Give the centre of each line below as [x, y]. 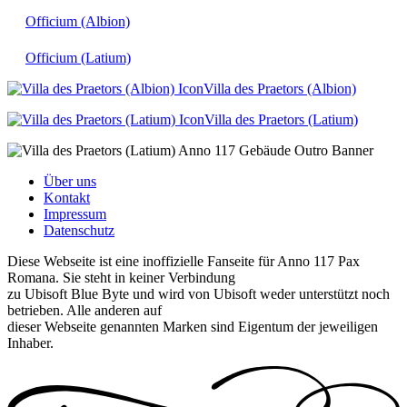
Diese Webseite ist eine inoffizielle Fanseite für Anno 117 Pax [184, 261]
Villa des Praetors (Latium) [281, 119]
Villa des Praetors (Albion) [280, 88]
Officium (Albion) [78, 21]
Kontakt [67, 197]
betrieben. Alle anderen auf [84, 310]
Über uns [70, 181]
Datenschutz [79, 230]
